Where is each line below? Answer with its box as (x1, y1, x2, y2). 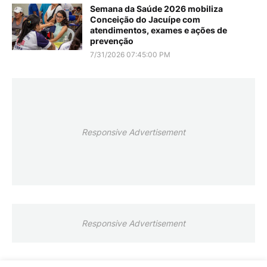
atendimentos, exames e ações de (90, 25, 227, 36)
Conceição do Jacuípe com (90, 14, 200, 25)
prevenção (90, 36, 133, 46)
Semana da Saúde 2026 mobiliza (90, 4, 223, 14)
